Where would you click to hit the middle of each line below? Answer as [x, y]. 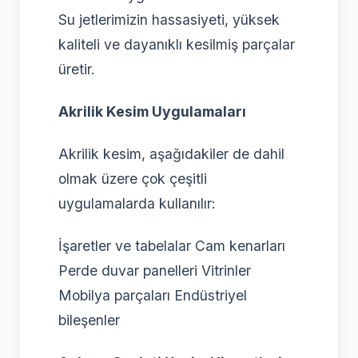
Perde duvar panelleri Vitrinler [155, 271]
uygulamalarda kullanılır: [137, 204]
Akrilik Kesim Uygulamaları [152, 112]
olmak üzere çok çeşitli [133, 179]
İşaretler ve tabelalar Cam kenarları [172, 246]
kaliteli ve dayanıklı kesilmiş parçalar [177, 45]
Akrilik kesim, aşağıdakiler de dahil [171, 154]
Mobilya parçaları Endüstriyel [153, 296]
